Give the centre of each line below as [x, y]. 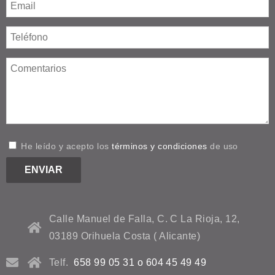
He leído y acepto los [65, 146]
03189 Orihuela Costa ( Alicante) [125, 236]
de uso [223, 146]
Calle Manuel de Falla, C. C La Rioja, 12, [145, 219]
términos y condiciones [160, 146]
